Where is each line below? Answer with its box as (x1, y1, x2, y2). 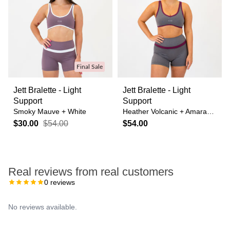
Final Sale (76, 64, 103, 70)
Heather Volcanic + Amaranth (207, 107, 214, 116)
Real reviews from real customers (8, 165, 174, 178)
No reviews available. (8, 203, 77, 211)
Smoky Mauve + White (13, 107, 86, 116)
